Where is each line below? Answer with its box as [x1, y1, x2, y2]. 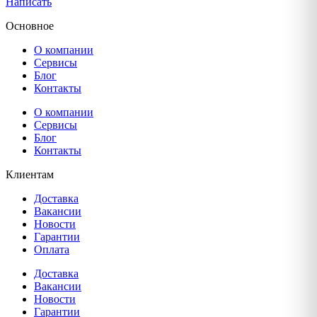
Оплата [34, 243, 69, 255]
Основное [6, 19, 54, 32]
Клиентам [6, 168, 54, 180]
